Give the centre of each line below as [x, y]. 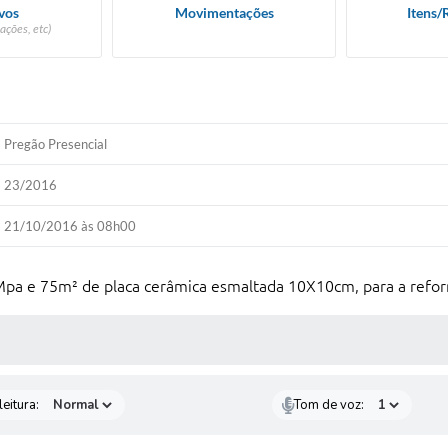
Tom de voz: [329, 405]
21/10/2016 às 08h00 [70, 226]
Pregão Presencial [56, 144]
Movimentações [224, 12]
